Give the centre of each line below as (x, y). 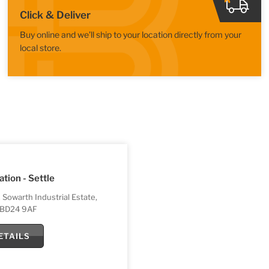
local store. (41, 47)
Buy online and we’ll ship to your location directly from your (131, 34)
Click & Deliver (56, 15)
